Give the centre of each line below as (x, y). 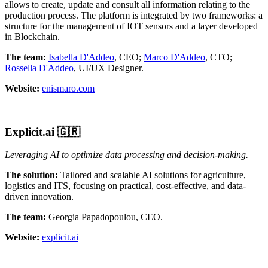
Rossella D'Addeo (39, 68)
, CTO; (219, 57)
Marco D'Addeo (174, 57)
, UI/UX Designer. (109, 68)
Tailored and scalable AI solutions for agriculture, (152, 175)
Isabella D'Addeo (81, 57)
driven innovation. (39, 197)
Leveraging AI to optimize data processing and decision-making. (127, 155)
